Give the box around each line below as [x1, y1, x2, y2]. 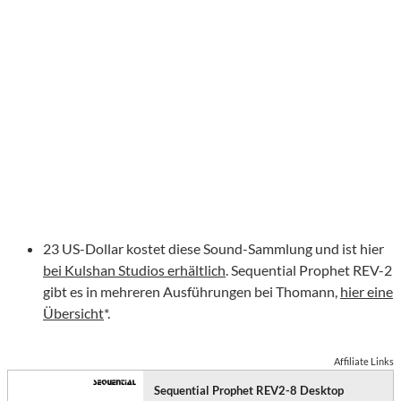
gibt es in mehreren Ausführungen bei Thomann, [43, 283, 340, 301]
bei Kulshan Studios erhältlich [43, 261, 226, 279]
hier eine [340, 283, 393, 301]
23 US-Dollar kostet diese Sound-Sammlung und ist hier [43, 240, 384, 258]
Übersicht [43, 304, 104, 322]
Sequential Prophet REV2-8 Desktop [154, 383, 345, 398]
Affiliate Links [334, 355, 394, 368]
